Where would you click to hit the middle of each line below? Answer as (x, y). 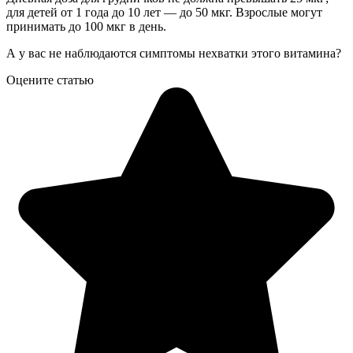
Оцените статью (50, 80)
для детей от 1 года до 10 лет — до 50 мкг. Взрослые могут (164, 12)
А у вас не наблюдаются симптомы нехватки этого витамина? (174, 53)
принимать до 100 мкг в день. (86, 26)
